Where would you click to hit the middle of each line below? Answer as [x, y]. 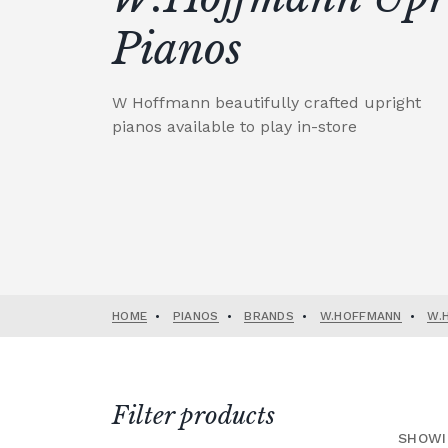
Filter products [193, 415]
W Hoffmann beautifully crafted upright [266, 102]
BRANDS [269, 316]
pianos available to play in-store [234, 126]
